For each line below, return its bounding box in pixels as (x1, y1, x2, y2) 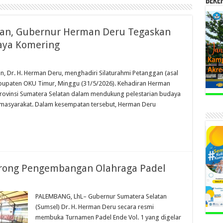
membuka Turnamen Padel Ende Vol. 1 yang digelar (35, 214, 181, 221)
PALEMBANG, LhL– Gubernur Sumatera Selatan (35, 193, 167, 200)
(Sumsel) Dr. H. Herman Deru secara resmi (35, 203, 154, 211)
